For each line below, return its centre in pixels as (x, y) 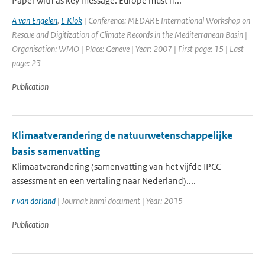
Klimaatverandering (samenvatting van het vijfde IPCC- (118, 167)
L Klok (72, 20)
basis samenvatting (56, 151)
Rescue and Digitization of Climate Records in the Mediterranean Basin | (130, 35)
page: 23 (26, 63)
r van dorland (34, 201)
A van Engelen (35, 20)
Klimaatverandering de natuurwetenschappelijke (122, 135)
